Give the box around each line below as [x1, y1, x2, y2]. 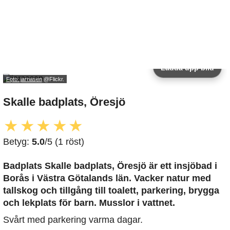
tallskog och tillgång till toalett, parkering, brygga [3, 185, 219, 196]
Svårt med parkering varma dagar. [3, 215, 143, 225]
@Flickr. [42, 75, 64, 82]
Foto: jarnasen [6, 75, 42, 82]
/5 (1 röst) [45, 137, 84, 147]
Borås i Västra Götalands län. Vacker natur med [3, 173, 211, 184]
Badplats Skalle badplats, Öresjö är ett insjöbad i [3, 161, 217, 171]
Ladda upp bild [161, 64, 214, 72]
